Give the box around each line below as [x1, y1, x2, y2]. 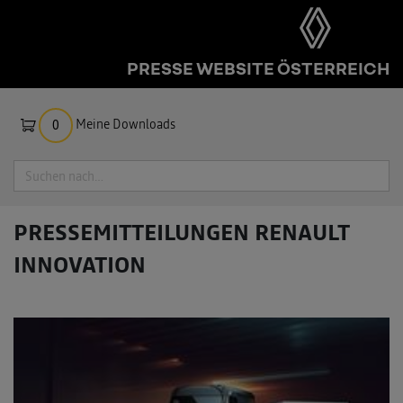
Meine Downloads [76, 115, 176, 133]
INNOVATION [13, 250, 146, 280]
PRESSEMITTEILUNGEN [13, 218, 249, 247]
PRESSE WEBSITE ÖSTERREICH [127, 57, 390, 78]
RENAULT [249, 218, 350, 247]
